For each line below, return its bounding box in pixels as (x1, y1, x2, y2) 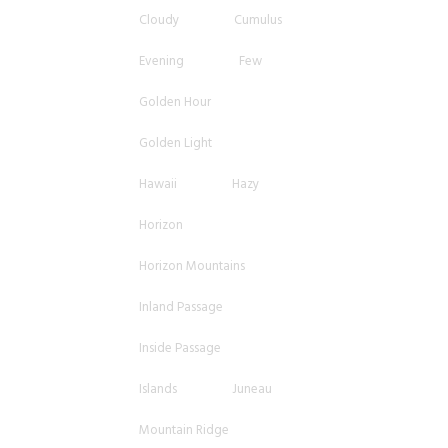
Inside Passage (139, 337, 221, 360)
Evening (139, 50, 184, 73)
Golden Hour (139, 91, 211, 114)
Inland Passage (139, 296, 223, 319)
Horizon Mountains (139, 255, 245, 278)
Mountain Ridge (139, 419, 229, 442)
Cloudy (139, 9, 179, 32)
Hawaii (139, 173, 177, 196)
